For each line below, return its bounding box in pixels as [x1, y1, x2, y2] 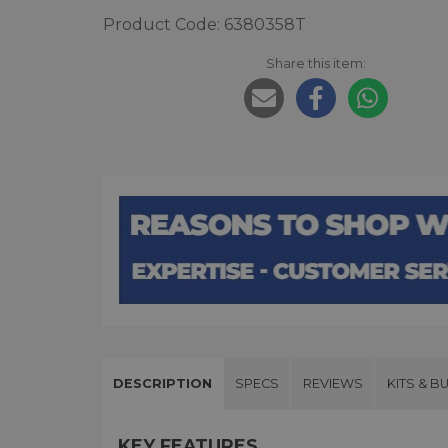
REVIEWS [302, 376, 363, 392]
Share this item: [265, 55, 366, 72]
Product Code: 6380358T [103, 15, 306, 35]
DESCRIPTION [113, 376, 213, 392]
